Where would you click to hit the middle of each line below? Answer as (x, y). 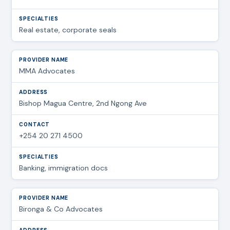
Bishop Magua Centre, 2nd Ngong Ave (83, 103)
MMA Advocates (47, 71)
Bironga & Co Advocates (61, 209)
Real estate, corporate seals (68, 30)
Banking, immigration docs (64, 168)
